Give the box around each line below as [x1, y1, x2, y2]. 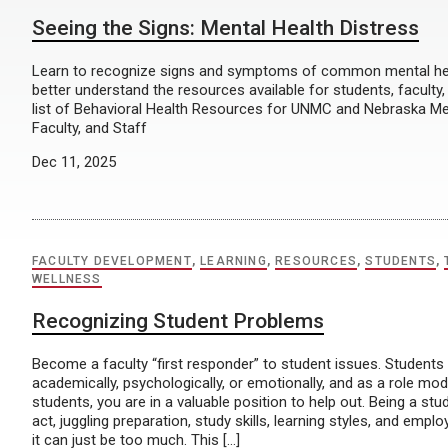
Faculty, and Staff [32, 119, 147, 137]
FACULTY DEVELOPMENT [32, 254, 192, 268]
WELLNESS [32, 272, 102, 286]
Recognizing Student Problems [32, 309, 324, 333]
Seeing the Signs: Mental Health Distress [32, 16, 419, 40]
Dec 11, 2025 [32, 153, 116, 171]
